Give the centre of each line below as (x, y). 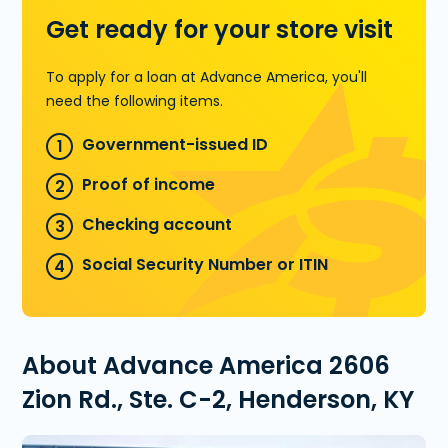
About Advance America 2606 (206, 365)
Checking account (157, 224)
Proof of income (149, 184)
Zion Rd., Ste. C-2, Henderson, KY (218, 399)
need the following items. (135, 100)
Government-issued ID (175, 144)
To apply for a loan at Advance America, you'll (207, 76)
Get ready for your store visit (220, 29)
